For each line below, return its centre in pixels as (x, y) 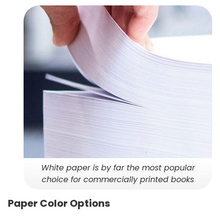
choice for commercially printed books (118, 179)
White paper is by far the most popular (118, 167)
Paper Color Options (59, 203)
